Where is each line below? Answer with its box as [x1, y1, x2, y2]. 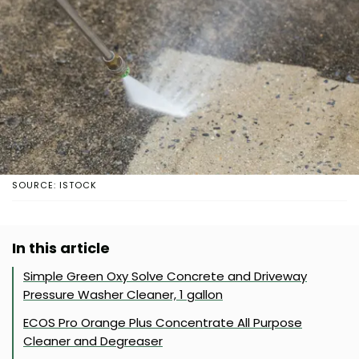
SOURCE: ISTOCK [12, 178, 97, 192]
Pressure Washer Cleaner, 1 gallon [23, 285, 223, 303]
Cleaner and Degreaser [23, 332, 163, 349]
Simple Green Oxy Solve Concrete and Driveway [23, 267, 307, 284]
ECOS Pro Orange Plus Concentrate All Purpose [23, 313, 302, 331]
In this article [12, 237, 110, 258]
